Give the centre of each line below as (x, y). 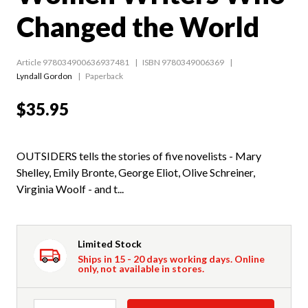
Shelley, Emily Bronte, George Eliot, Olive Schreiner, (136, 173)
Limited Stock (110, 244)
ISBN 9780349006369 (183, 63)
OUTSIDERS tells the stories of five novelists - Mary (139, 156)
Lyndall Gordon (44, 76)
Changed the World (138, 27)
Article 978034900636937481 (73, 63)
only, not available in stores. (141, 269)
